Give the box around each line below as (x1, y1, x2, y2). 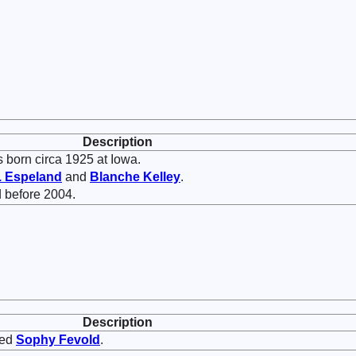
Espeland (5, 170, 62, 184)
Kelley (143, 170, 180, 184)
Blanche (90, 170, 143, 184)
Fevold (59, 333, 100, 346)
